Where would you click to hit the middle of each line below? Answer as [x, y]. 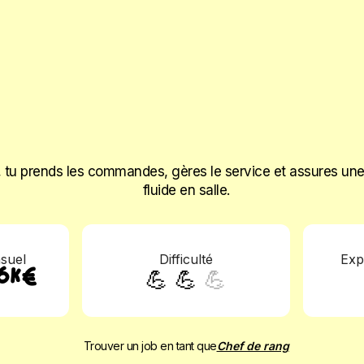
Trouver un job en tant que [150, 346]
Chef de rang [253, 346]
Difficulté [186, 259]
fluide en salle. [186, 190]
